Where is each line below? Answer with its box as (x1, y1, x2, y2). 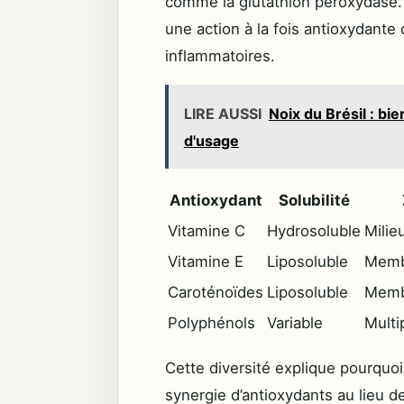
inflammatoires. (165, 47, 275, 65)
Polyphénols (168, 314, 255, 333)
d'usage (183, 131, 239, 150)
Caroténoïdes (168, 283, 263, 302)
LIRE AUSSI (183, 104, 262, 123)
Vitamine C (168, 222, 245, 241)
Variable (267, 314, 323, 333)
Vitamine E (168, 252, 243, 271)
